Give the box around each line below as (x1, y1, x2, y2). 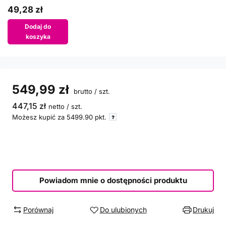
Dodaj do (25, 23, 51, 30)
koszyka (25, 33, 50, 40)
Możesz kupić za (12, 113, 67, 121)
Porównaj (23, 205, 53, 214)
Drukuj (193, 205, 214, 214)
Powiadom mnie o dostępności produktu (39, 176, 187, 185)
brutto (72, 87, 92, 95)
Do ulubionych (99, 205, 147, 214)
